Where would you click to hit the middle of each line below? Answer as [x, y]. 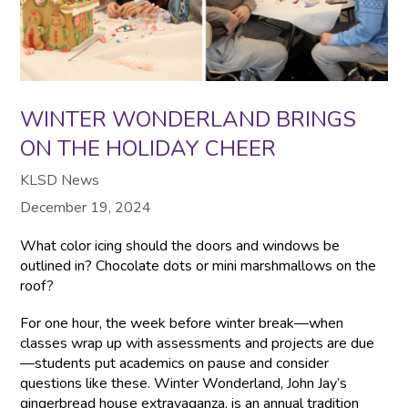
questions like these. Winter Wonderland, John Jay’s [184, 383]
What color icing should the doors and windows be [180, 245]
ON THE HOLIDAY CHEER [148, 148]
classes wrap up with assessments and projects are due [198, 343]
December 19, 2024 [86, 207]
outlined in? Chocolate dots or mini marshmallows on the [199, 265]
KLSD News [60, 180]
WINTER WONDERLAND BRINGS [189, 119]
